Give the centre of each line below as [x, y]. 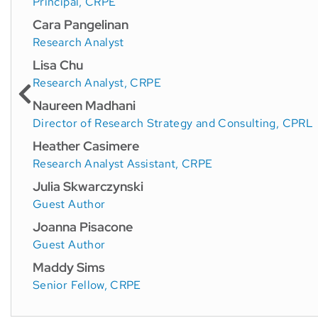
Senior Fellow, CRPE [87, 285]
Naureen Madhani [84, 105]
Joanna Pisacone [83, 226]
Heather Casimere [86, 146]
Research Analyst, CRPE [97, 82]
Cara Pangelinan [81, 24]
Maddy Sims [69, 267]
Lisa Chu [58, 65]
